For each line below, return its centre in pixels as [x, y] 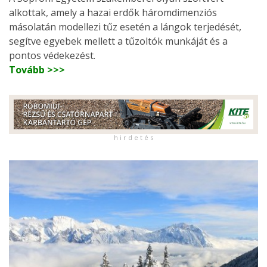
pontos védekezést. [52, 56]
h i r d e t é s [133, 137]
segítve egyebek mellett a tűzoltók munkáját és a [118, 41]
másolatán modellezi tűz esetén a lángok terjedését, [125, 27]
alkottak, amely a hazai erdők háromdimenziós [113, 13]
